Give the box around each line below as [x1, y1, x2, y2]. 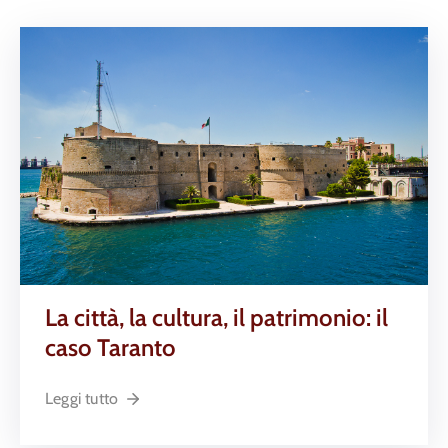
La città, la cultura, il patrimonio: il [45, 302, 388, 332]
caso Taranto [45, 332, 176, 362]
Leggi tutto [45, 388, 119, 408]
